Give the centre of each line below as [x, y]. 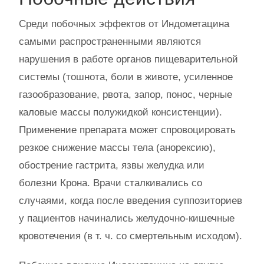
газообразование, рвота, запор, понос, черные [126, 95]
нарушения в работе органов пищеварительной [128, 59]
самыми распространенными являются [110, 42]
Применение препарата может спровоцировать [127, 130]
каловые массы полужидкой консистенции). [121, 112]
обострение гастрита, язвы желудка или [112, 165]
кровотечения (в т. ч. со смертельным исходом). [131, 236]
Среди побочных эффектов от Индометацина [124, 24]
